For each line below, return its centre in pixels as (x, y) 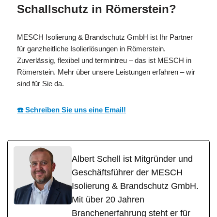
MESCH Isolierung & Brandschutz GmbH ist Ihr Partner (105, 37)
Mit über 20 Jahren (108, 199)
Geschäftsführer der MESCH (127, 172)
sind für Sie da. (40, 83)
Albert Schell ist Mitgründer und (132, 159)
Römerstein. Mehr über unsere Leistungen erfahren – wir (106, 72)
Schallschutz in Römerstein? (97, 9)
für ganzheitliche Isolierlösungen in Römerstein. (91, 48)
